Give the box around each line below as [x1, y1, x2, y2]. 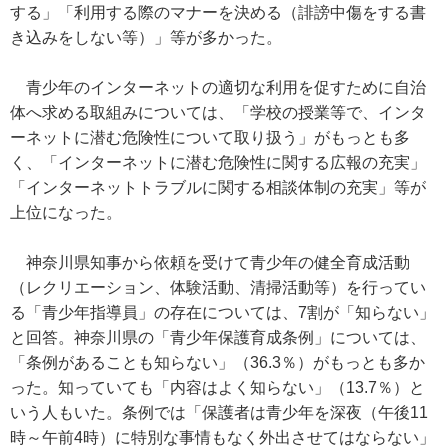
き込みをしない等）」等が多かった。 [10, 29, 282, 46]
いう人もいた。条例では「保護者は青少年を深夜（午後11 [10, 404, 428, 421]
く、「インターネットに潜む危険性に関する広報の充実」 [10, 154, 426, 171]
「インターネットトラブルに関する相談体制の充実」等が [10, 179, 426, 196]
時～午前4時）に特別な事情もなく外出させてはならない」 [10, 429, 435, 446]
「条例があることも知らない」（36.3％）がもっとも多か [10, 354, 425, 371]
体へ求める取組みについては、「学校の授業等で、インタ [10, 104, 426, 121]
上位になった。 [10, 204, 122, 221]
